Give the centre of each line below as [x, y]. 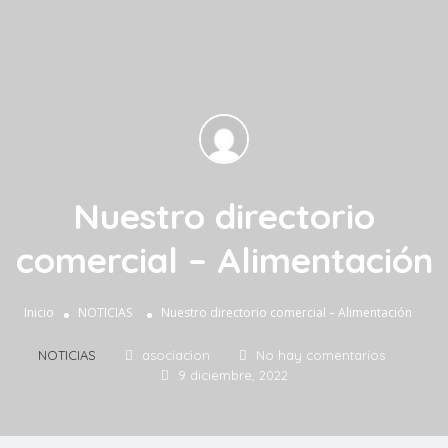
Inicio [38, 313]
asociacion [176, 355]
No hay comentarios [320, 355]
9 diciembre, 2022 [232, 375]
